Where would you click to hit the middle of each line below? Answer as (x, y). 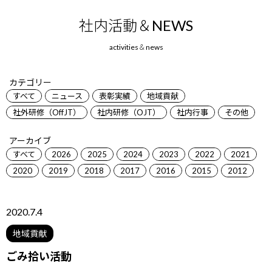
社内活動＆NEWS (136, 25)
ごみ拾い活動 (39, 256)
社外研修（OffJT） (47, 112)
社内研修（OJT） (129, 112)
